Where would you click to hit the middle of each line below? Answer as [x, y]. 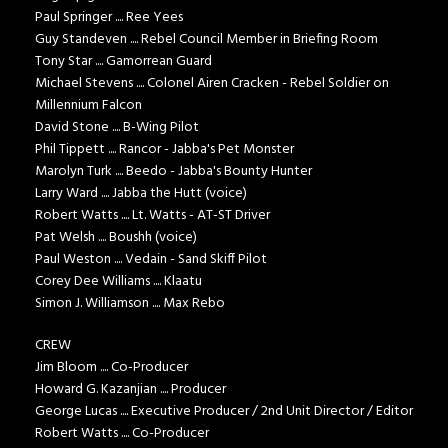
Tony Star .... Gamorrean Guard [123, 62]
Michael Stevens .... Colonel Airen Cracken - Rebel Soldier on [212, 84]
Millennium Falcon [88, 106]
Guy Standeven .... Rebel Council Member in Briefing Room [206, 40]
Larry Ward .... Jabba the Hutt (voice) [141, 194]
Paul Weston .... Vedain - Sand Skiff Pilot [151, 260]
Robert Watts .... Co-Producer [122, 434]
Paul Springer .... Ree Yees [109, 18]
